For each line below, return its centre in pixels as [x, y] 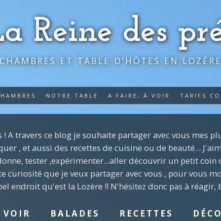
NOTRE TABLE [72, 95]
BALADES [75, 213]
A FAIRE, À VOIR [139, 95]
